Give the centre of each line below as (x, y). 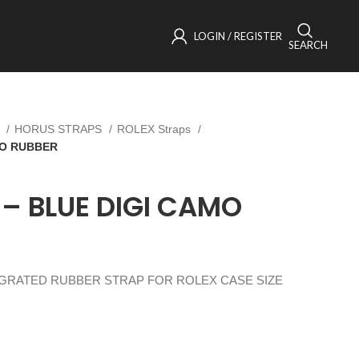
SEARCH (309, 44)
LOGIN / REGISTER (238, 36)
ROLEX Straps (155, 129)
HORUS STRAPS (60, 129)
